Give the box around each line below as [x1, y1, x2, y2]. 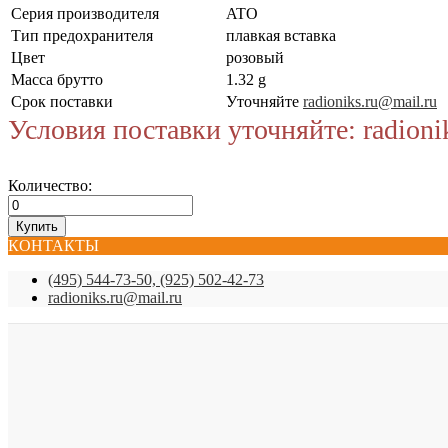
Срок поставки [11, 92, 113, 110]
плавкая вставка [226, 26, 336, 44]
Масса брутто [11, 70, 103, 88]
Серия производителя [11, 4, 159, 22]
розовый [226, 48, 284, 66]
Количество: [8, 176, 92, 194]
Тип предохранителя [11, 26, 153, 44]
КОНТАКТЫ [8, 236, 99, 254]
